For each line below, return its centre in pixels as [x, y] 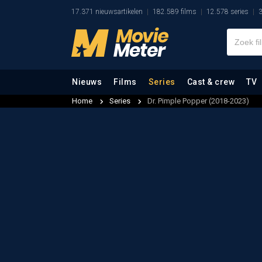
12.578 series [227, 12]
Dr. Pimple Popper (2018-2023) [198, 101]
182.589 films [175, 12]
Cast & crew [211, 82]
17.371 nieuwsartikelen [107, 12]
